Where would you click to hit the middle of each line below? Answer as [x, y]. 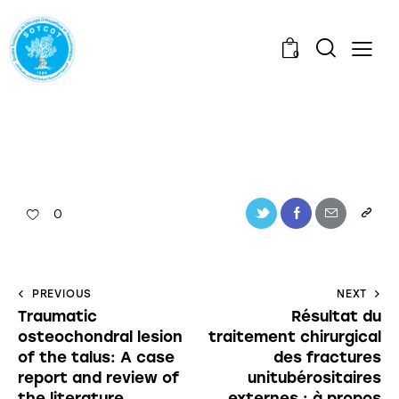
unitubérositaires [314, 377]
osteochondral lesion [100, 336]
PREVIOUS [62, 293]
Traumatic [57, 316]
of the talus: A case [96, 357]
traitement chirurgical [295, 336]
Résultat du [336, 316]
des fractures [327, 357]
